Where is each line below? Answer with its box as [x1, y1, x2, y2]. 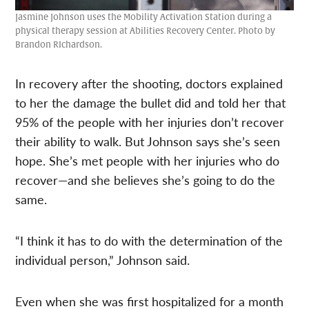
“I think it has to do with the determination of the [15, 232, 283, 250]
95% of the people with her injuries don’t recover [15, 113, 285, 131]
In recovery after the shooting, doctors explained [15, 74, 283, 92]
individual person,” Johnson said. [15, 251, 190, 269]
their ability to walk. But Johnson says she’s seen [15, 132, 281, 150]
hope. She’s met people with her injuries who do [15, 152, 280, 170]
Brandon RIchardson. [15, 39, 103, 51]
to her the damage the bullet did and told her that [15, 94, 286, 112]
